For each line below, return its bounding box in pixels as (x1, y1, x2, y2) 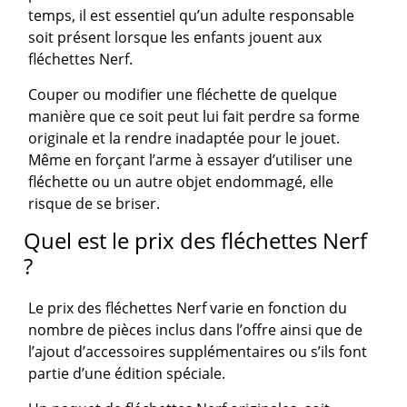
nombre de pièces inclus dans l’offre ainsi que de (28, 319, 363, 340)
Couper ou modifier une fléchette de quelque (28, 84, 338, 104)
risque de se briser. (28, 193, 161, 213)
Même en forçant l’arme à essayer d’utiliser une (28, 149, 353, 170)
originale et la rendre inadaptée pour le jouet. (28, 127, 341, 148)
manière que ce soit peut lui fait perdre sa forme (28, 105, 361, 126)
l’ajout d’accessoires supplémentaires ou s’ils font (28, 341, 368, 362)
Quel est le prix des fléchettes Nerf (24, 224, 368, 255)
